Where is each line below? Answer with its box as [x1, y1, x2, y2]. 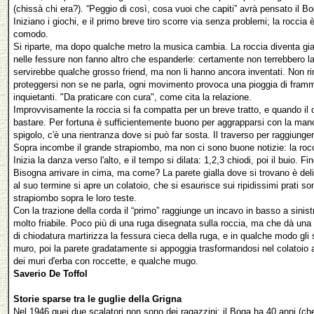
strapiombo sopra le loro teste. [13, 193, 137, 203]
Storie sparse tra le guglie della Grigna [13, 294, 182, 304]
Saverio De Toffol [13, 268, 88, 279]
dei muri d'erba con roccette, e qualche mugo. [13, 256, 198, 266]
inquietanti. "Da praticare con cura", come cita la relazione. [13, 92, 252, 102]
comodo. [13, 29, 48, 39]
